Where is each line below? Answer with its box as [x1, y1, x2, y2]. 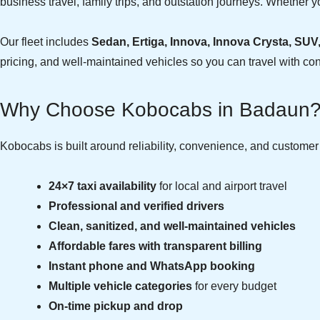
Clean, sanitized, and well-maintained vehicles [49, 220, 296, 232]
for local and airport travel [156, 180, 287, 192]
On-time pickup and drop [49, 300, 183, 312]
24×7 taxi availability [49, 180, 156, 192]
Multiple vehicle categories [49, 280, 192, 292]
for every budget [192, 280, 276, 292]
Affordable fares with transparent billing [49, 240, 262, 252]
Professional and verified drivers [49, 200, 224, 212]
